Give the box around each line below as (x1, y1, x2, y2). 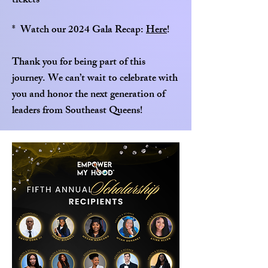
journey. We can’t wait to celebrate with (12, 70, 178, 88)
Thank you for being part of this (12, 54, 145, 72)
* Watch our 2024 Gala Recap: (12, 22, 146, 39)
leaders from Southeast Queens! (12, 102, 142, 120)
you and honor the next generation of (12, 86, 165, 104)
